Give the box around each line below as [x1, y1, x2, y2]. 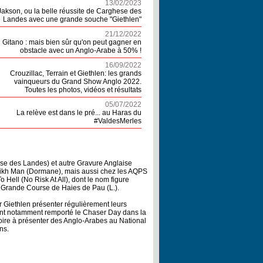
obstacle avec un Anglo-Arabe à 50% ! [20, 46, 141, 55]
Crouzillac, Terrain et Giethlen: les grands [10, 69, 141, 77]
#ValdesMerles [94, 117, 141, 125]
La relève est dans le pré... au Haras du [16, 109, 141, 117]
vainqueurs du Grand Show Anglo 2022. [14, 77, 141, 86]
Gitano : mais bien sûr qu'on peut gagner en [2, 38, 141, 46]
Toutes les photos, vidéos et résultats [25, 86, 141, 94]
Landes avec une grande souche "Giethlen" [3, 15, 141, 23]
